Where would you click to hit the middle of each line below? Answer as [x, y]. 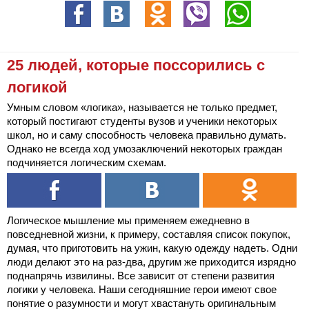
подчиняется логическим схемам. [87, 162]
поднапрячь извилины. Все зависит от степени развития [141, 276]
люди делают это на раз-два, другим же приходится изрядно [151, 262]
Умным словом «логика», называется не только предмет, [142, 107]
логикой [37, 87]
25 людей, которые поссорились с [136, 65]
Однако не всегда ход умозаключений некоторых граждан [144, 149]
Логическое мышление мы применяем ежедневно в [128, 220]
